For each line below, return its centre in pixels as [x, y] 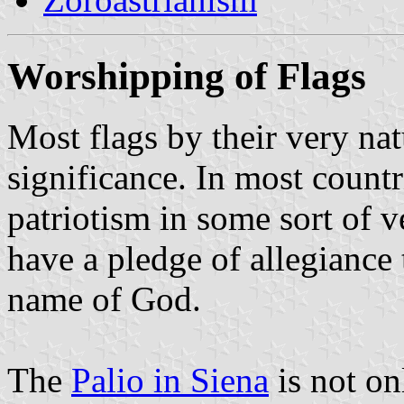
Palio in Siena [170, 380]
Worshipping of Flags [187, 76]
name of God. [104, 298]
